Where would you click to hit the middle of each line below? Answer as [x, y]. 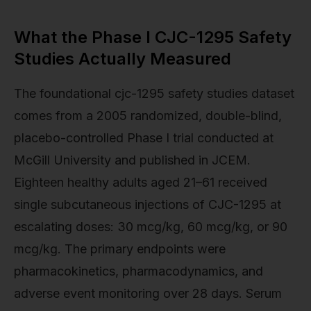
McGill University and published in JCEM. [132, 160]
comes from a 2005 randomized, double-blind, [148, 115]
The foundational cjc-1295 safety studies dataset [154, 93]
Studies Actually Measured [123, 58]
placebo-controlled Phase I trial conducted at [144, 137]
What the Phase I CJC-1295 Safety [153, 37]
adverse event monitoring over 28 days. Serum [148, 293]
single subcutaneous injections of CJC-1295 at [148, 204]
